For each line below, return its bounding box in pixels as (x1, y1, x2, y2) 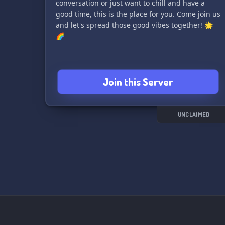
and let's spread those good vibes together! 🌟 (55, 20, 213, 30)
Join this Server (102, 75, 173, 88)
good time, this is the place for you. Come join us (55, 9, 220, 19)
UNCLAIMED (177, 110, 210, 118)
